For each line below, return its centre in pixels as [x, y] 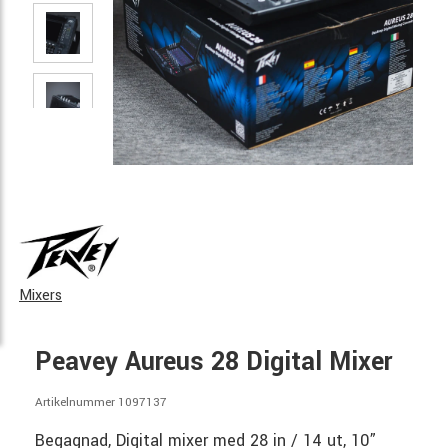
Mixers [40, 296]
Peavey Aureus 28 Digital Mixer [213, 362]
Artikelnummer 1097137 [101, 403]
